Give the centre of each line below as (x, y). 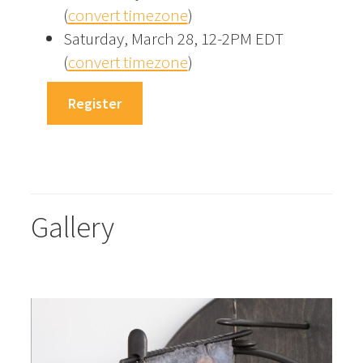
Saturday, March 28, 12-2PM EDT (173, 39)
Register (94, 104)
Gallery (72, 227)
